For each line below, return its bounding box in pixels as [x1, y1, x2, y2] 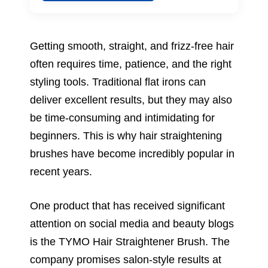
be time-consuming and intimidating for [30, 111, 215, 124]
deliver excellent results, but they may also [30, 93, 232, 106]
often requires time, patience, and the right [30, 57, 232, 70]
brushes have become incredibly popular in [30, 147, 234, 160]
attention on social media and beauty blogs [30, 217, 234, 230]
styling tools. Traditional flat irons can [30, 75, 206, 88]
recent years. [30, 165, 92, 178]
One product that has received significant [30, 199, 225, 212]
